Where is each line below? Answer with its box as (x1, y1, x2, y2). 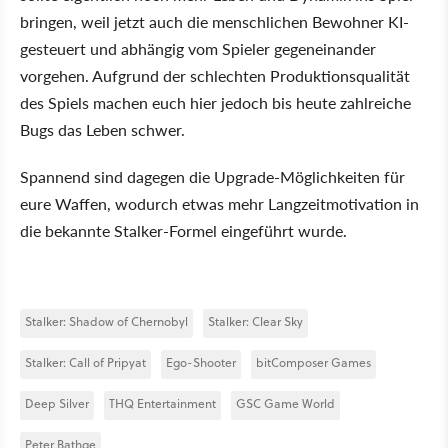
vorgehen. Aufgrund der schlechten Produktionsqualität (20, 64, 410, 87)
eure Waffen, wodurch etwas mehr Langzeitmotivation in (20, 192, 419, 215)
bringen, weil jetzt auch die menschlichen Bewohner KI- (20, 10, 409, 33)
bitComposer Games (256, 354, 371, 371)
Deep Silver (25, 395, 89, 412)
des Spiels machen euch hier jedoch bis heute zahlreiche (20, 91, 411, 114)
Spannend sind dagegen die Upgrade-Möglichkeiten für (20, 165, 405, 188)
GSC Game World (236, 395, 335, 412)
